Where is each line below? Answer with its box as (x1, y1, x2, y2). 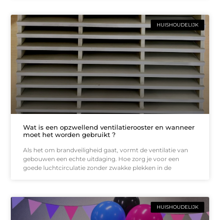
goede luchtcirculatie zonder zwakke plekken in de (23, 164, 172, 171)
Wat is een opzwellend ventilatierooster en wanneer (23, 123, 195, 131)
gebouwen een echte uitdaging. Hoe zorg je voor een (23, 155, 180, 163)
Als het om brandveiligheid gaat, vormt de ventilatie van (23, 146, 189, 154)
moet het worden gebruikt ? (23, 130, 116, 138)
